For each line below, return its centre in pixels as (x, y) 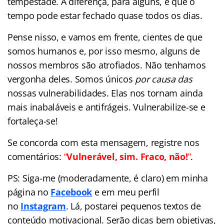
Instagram (43, 206)
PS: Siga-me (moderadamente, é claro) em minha (108, 178)
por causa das (164, 79)
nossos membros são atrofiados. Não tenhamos (107, 65)
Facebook (71, 192)
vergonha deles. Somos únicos (71, 79)
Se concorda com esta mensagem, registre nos (103, 142)
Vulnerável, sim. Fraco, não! (127, 156)
